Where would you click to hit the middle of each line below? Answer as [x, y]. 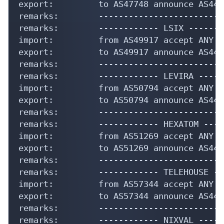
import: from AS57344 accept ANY [116, 184]
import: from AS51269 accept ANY [116, 136]
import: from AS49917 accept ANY [116, 40]
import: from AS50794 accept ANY [116, 88]
